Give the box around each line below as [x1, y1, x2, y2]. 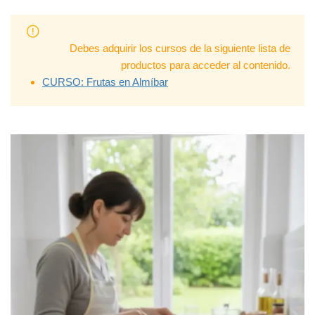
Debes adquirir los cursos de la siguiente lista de [70, 42, 290, 54]
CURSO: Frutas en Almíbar [42, 76, 168, 88]
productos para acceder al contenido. [121, 59, 290, 71]
